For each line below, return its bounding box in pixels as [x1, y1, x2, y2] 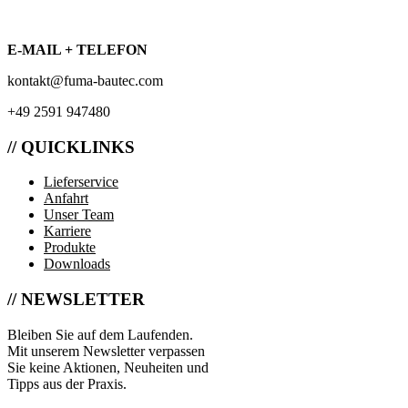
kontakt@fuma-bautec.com [7, 72, 163, 88]
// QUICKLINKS [7, 137, 135, 157]
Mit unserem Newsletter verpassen [7, 342, 209, 359]
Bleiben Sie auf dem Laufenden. [7, 326, 197, 342]
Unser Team [44, 207, 114, 223]
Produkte [44, 240, 96, 256]
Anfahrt [44, 190, 88, 207]
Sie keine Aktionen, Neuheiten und [7, 359, 212, 375]
